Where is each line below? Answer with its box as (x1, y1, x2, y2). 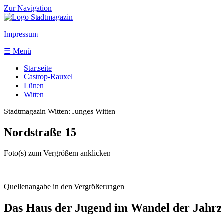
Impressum (4, 30, 38, 38)
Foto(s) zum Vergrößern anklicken (4, 148, 110, 157)
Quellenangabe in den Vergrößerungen (4, 182, 124, 191)
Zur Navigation (4, 4, 52, 12)
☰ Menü (4, 47, 31, 55)
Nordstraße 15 (4, 125, 76, 139)
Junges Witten (72, 107, 115, 115)
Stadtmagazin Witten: (4, 107, 72, 115)
